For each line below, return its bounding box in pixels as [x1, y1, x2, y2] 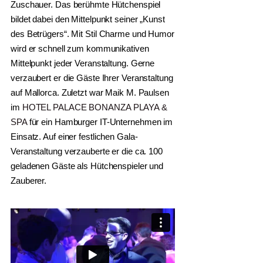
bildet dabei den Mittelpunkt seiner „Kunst [11, 14, 165, 24]
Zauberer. [11, 176, 47, 186]
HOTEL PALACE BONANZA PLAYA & [22, 102, 167, 112]
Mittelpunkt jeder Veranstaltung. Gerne [11, 58, 155, 68]
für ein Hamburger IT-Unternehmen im [26, 117, 173, 127]
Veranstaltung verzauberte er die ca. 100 [11, 146, 163, 156]
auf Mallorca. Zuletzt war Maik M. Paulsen [11, 87, 169, 97]
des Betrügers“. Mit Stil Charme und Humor [11, 29, 174, 39]
